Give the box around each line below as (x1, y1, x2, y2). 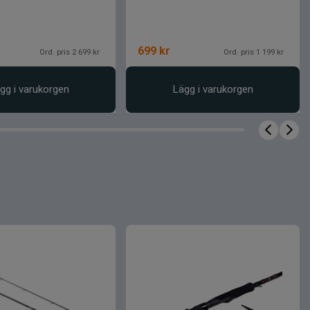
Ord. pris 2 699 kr (39, 46, 100, 57)
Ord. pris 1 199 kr (223, 46, 284, 57)
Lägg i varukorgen (172, 82, 254, 95)
